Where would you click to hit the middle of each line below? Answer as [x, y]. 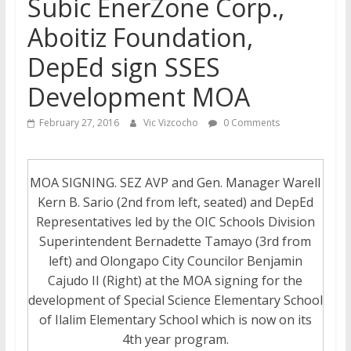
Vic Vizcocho [172, 123]
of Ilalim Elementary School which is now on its [175, 320]
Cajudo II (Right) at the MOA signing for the [175, 281]
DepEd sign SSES [123, 67]
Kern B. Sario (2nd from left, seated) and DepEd [175, 203]
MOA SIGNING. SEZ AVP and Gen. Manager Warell [175, 183]
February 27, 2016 [79, 123]
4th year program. [175, 340]
